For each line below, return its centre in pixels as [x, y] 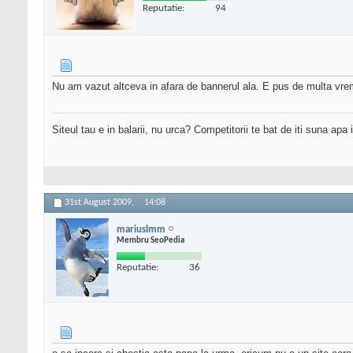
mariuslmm [141, 229]
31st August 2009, [100, 203]
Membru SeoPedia [150, 240]
